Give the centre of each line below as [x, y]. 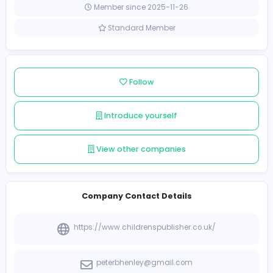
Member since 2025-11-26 [165, 57]
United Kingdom [165, 32]
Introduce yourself [165, 184]
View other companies [165, 224]
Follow [165, 145]
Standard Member [165, 81]
